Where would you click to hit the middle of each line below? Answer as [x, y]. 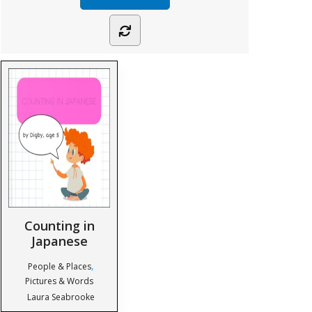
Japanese [59, 241]
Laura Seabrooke [61, 297]
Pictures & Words [60, 281]
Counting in [59, 226]
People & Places [59, 266]
